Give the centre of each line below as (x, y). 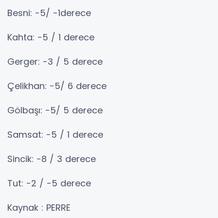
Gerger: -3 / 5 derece (55, 61)
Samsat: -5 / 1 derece (55, 134)
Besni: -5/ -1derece (49, 13)
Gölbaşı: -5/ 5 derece (55, 110)
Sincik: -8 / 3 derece (52, 159)
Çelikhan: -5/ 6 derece (57, 86)
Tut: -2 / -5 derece (49, 183)
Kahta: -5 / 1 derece (51, 37)
